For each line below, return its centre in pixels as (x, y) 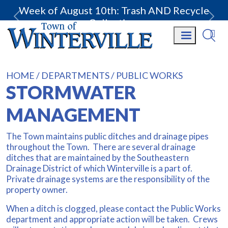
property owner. (37, 189)
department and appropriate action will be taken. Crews (112, 219)
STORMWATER (71, 92)
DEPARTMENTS (75, 75)
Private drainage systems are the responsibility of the (108, 179)
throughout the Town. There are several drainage (101, 147)
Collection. (114, 22)
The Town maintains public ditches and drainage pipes (107, 136)
